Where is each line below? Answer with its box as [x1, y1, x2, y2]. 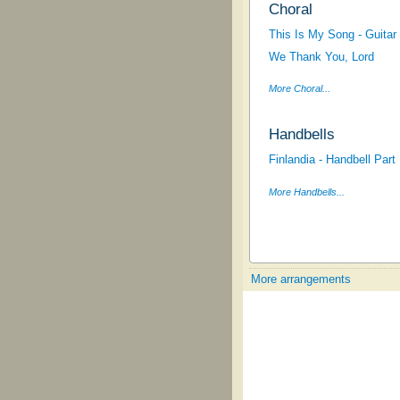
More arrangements [251, 272, 352, 287]
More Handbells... [268, 186, 345, 197]
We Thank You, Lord [268, 49, 374, 63]
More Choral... [268, 83, 330, 95]
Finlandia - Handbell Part [268, 152, 396, 166]
